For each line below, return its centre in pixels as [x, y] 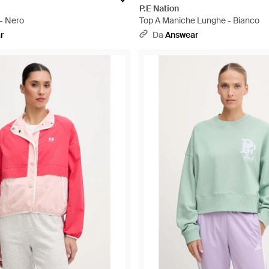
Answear [182, 35]
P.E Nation [159, 8]
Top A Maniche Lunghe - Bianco [199, 20]
